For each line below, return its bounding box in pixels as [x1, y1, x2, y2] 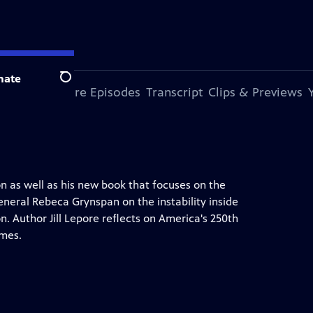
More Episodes [57, 85, 140, 100]
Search [59, 78, 94, 92]
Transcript [146, 85, 203, 100]
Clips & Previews [208, 85, 303, 100]
